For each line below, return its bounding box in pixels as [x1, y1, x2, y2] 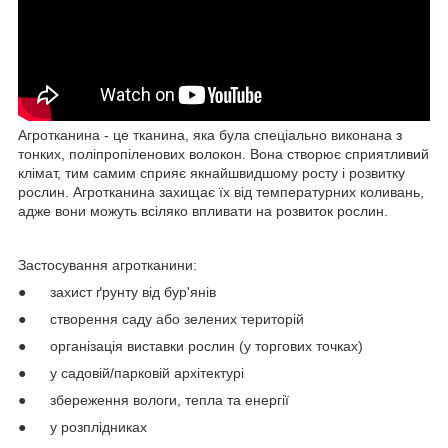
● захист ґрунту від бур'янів [18, 283, 216, 300]
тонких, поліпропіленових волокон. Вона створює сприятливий [18, 145, 429, 162]
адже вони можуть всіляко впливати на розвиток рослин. [18, 202, 388, 219]
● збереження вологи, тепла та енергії [18, 391, 289, 408]
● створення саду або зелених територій [18, 310, 304, 327]
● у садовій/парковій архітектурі [18, 364, 244, 381]
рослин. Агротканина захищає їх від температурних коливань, [18, 183, 424, 200]
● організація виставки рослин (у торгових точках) [18, 337, 363, 354]
